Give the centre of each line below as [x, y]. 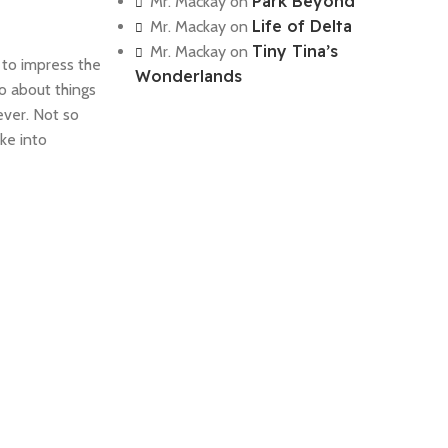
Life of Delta [301, 26]
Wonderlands [188, 76]
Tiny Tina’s [294, 51]
